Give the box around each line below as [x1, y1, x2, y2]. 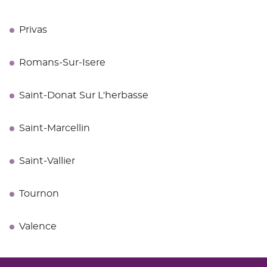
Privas [19, 25, 47, 35]
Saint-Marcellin [19, 123, 90, 133]
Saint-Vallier [19, 156, 75, 166]
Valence [19, 222, 57, 232]
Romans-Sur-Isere [19, 58, 105, 68]
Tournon [19, 189, 59, 199]
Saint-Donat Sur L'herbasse [19, 91, 148, 101]
